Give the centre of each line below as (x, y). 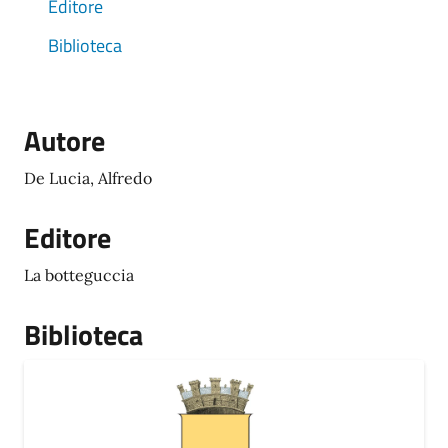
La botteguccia (79, 275)
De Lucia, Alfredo (88, 178)
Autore (64, 140)
